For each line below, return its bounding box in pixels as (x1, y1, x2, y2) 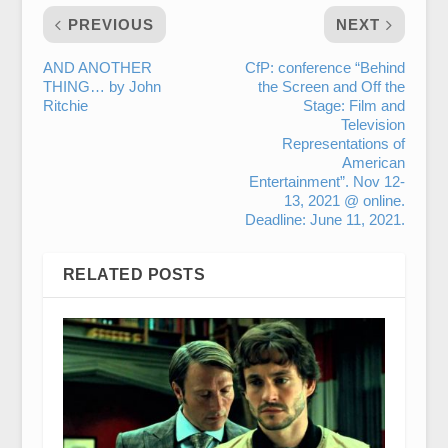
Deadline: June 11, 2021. (245, 211, 406, 228)
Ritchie (42, 97, 88, 114)
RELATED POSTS (62, 266, 206, 283)
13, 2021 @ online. (284, 192, 406, 209)
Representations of (282, 135, 406, 152)
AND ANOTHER (42, 59, 152, 76)
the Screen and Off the (258, 78, 406, 95)
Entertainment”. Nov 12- (249, 173, 406, 190)
